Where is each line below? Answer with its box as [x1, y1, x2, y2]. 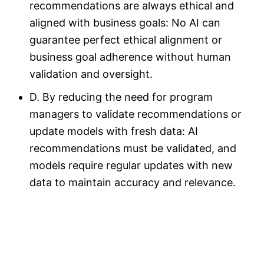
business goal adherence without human [29, 50, 231, 63]
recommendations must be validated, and [29, 141, 236, 154]
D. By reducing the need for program [29, 90, 213, 103]
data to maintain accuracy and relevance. [29, 176, 236, 189]
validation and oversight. [29, 67, 153, 80]
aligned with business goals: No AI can [29, 16, 220, 29]
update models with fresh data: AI [29, 124, 198, 137]
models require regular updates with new [29, 159, 233, 171]
